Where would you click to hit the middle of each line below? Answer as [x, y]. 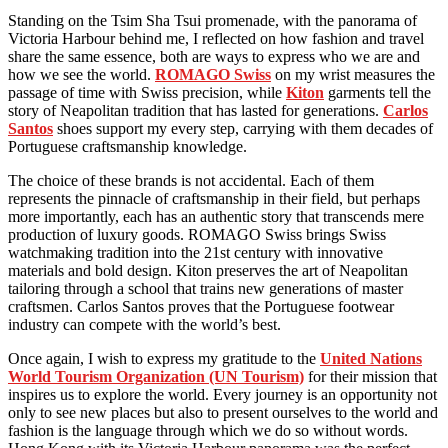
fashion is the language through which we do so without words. [208, 431]
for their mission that [370, 377]
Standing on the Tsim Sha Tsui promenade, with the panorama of [212, 21]
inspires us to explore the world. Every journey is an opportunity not [222, 395]
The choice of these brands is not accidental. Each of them [191, 181]
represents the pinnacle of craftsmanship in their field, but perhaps [214, 199]
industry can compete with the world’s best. [144, 325]
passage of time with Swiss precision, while [147, 93]
